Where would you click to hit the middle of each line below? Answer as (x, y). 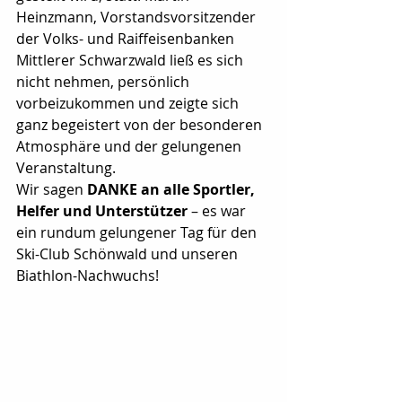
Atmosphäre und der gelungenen (131, 146)
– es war (218, 211)
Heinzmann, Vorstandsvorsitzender (138, 17)
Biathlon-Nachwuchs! (87, 275)
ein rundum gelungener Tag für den (138, 232)
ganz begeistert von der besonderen (141, 125)
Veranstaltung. (66, 168)
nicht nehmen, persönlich (105, 82)
